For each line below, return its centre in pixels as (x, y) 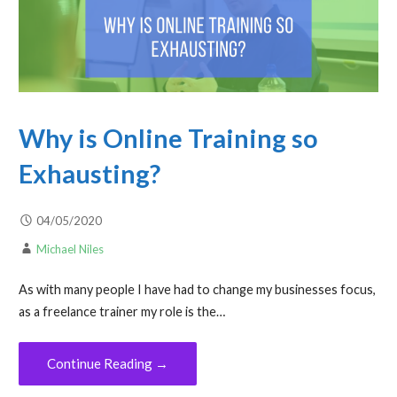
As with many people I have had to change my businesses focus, (197, 290)
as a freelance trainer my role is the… (121, 312)
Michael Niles (70, 249)
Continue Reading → (107, 363)
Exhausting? (89, 173)
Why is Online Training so (168, 138)
